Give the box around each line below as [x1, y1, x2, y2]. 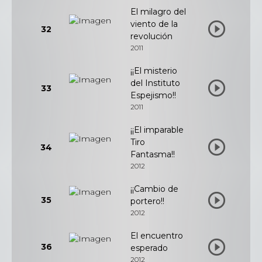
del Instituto [130, 78, 180, 88]
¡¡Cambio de [130, 184, 178, 194]
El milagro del [130, 6, 186, 17]
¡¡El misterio [130, 65, 177, 76]
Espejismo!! [130, 90, 176, 101]
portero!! [130, 196, 164, 206]
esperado [130, 243, 168, 253]
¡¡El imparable [130, 125, 184, 135]
